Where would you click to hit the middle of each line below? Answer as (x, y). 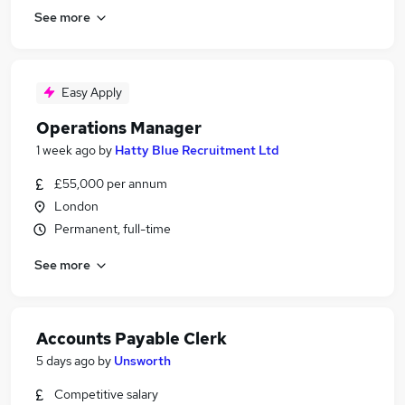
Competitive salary (106, 394)
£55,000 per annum (111, 184)
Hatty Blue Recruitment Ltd (197, 150)
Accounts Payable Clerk (132, 339)
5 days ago (66, 361)
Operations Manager (119, 128)
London (76, 206)
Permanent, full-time (113, 229)
